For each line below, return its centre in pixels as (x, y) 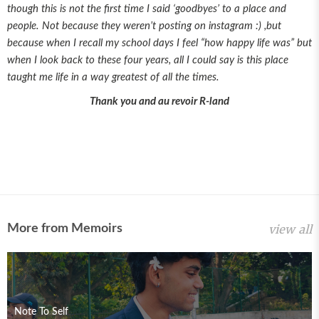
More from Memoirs (65, 229)
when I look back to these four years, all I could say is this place (148, 61)
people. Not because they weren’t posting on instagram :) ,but (144, 26)
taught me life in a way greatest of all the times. (113, 78)
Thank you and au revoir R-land (159, 102)
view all (290, 230)
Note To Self (41, 312)
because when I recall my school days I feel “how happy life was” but (159, 43)
